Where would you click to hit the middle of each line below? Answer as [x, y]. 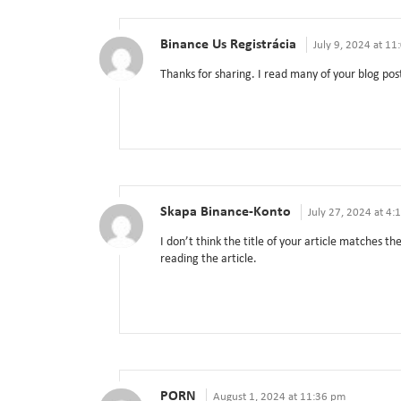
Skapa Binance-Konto [226, 213]
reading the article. [209, 260]
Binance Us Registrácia [228, 45]
